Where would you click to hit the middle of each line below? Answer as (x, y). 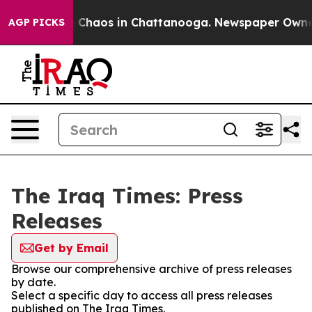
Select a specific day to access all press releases (142, 295)
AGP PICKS (37, 22)
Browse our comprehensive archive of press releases (151, 269)
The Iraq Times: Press (127, 196)
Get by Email (71, 248)
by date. (33, 282)
